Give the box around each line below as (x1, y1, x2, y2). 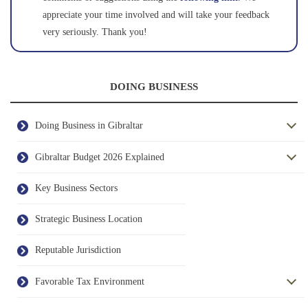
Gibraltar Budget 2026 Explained (35, 151, 164, 162)
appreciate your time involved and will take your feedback (42, 10, 269, 20)
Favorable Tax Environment (35, 276, 144, 287)
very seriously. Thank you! (42, 27, 147, 37)
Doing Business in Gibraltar (35, 120, 143, 131)
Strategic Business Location (35, 214, 142, 224)
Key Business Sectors (35, 183, 118, 193)
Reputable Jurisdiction (35, 245, 121, 255)
